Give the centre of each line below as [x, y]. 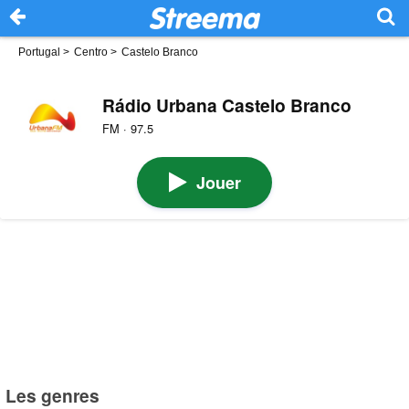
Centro [91, 52]
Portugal [39, 52]
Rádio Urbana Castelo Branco [226, 105]
